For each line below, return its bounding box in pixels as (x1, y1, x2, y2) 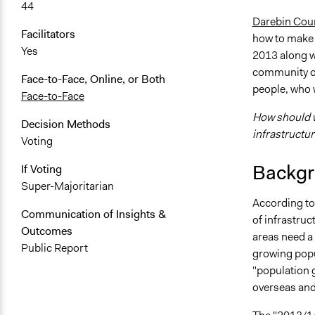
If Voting (21, 162, 62, 177)
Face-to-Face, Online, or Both (21, 72, 165, 87)
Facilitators (21, 27, 75, 42)
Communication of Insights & (21, 207, 166, 222)
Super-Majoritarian (21, 179, 114, 194)
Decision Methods (21, 117, 110, 132)
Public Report (21, 240, 88, 256)
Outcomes (21, 224, 72, 239)
